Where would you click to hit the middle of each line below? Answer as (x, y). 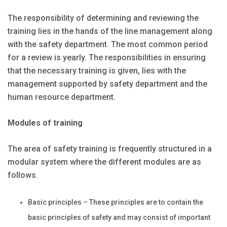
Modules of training (45, 123)
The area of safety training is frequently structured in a (110, 148)
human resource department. (62, 97)
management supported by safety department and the (107, 84)
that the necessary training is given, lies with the (97, 70)
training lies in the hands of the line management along (110, 31)
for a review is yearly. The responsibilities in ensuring (107, 57)
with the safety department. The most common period (108, 44)
